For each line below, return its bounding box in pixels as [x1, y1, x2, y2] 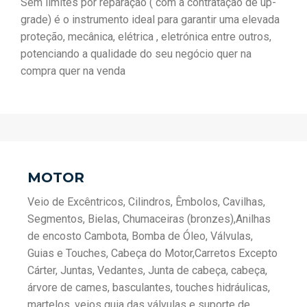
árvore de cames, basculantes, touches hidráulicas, [27, 281, 270, 294]
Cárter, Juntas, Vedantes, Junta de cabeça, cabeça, [27, 264, 267, 277]
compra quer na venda [21, 64, 125, 77]
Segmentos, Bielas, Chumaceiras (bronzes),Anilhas [27, 212, 271, 225]
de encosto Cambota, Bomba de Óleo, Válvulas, [27, 230, 253, 243]
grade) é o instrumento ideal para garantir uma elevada [21, 13, 280, 26]
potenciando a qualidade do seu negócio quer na [21, 47, 251, 60]
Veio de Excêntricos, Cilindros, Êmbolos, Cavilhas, [27, 195, 265, 208]
